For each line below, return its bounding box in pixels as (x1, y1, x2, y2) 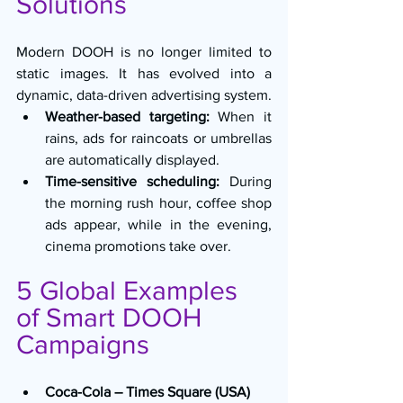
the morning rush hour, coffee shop (45, 194, 272, 210)
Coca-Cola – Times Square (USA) (45, 383, 250, 399)
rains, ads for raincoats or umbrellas (45, 130, 272, 146)
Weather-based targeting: (45, 108, 210, 124)
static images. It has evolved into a (16, 65, 272, 81)
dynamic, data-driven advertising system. (16, 86, 272, 103)
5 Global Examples (16, 275, 245, 305)
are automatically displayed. (45, 151, 219, 167)
